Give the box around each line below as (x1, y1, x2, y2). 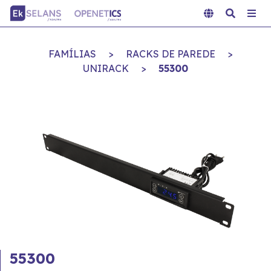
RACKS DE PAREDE (125, 48, 215, 60)
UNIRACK (83, 62, 129, 74)
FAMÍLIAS (48, 48, 96, 60)
